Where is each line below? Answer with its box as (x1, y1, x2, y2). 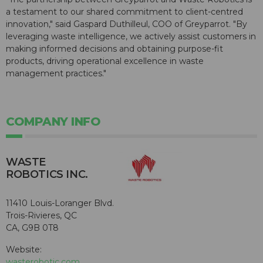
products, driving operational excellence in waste (6, 56, 204, 67)
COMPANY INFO (6, 114, 100, 129)
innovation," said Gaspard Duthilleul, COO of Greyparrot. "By (6, 19, 247, 30)
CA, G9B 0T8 (6, 222, 59, 234)
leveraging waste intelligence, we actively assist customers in (6, 31, 256, 42)
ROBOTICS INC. (6, 167, 88, 181)
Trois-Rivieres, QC (6, 210, 77, 221)
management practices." (6, 68, 109, 79)
